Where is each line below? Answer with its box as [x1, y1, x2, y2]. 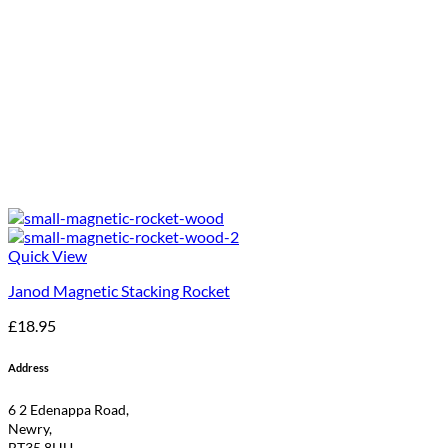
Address [8, 361, 49, 375]
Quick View [8, 246, 87, 266]
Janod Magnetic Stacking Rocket [8, 281, 230, 301]
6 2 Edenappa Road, [8, 401, 129, 419]
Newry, [8, 420, 52, 438]
